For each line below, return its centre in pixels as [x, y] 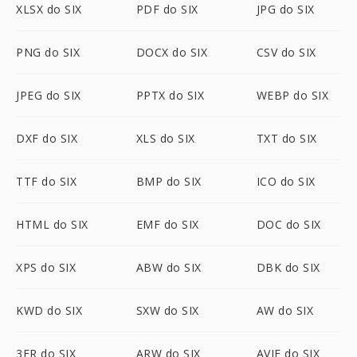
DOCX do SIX [172, 52]
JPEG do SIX [49, 95]
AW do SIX [285, 310]
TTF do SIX [46, 181]
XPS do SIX [46, 267]
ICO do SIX [286, 181]
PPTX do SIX [170, 95]
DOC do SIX [288, 224]
